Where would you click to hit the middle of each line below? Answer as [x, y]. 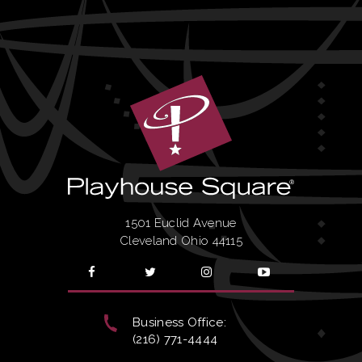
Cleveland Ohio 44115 [181, 241]
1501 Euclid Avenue [181, 223]
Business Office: [179, 322]
